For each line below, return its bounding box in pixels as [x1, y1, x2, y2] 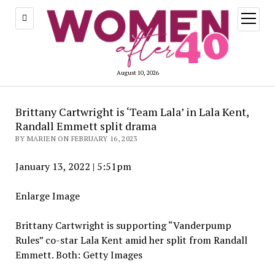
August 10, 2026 [116, 68, 159, 77]
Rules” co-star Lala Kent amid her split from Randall [15, 233, 247, 247]
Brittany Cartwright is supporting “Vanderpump [15, 218, 231, 232]
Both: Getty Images [55, 247, 142, 261]
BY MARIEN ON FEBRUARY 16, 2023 [15, 133, 137, 143]
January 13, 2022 [15, 159, 93, 173]
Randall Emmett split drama [15, 118, 157, 133]
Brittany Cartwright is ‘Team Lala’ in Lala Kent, [15, 104, 249, 119]
